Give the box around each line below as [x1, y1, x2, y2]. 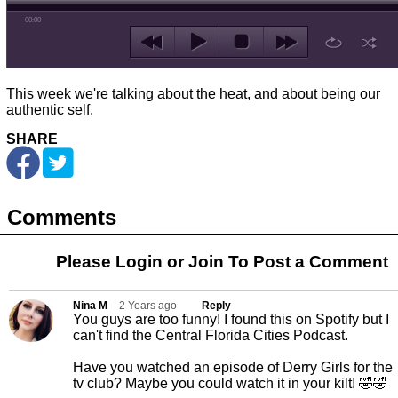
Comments [7, 205, 116, 229]
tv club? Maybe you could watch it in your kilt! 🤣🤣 [73, 376, 387, 391]
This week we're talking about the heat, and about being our [6, 86, 380, 101]
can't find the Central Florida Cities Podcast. [73, 328, 352, 343]
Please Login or [56, 252, 188, 271]
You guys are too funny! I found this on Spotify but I [73, 312, 389, 327]
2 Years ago [119, 299, 177, 312]
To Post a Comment [224, 252, 388, 271]
